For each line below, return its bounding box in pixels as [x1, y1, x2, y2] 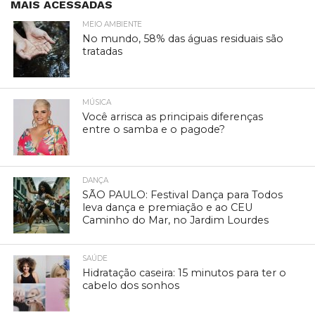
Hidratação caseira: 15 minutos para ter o [82, 266, 287, 280]
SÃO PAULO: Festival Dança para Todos [82, 188, 283, 202]
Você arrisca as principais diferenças [82, 110, 264, 124]
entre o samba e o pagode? [82, 123, 226, 136]
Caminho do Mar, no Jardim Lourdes [82, 214, 269, 227]
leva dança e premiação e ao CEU [82, 201, 253, 214]
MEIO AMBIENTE [82, 20, 143, 30]
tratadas [82, 45, 123, 58]
